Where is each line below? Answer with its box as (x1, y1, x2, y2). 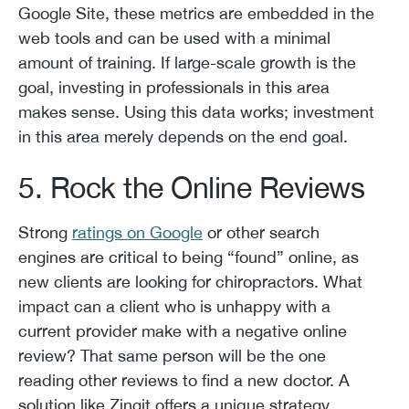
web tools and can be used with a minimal (18, 27, 330, 47)
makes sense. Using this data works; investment (18, 101, 374, 121)
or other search (203, 222, 320, 242)
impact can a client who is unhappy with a (18, 296, 330, 316)
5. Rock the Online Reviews (18, 170, 364, 204)
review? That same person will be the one (18, 345, 326, 365)
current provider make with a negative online (18, 320, 347, 341)
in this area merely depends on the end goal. (18, 126, 348, 146)
